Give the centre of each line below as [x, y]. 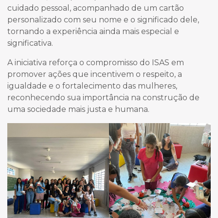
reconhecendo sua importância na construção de [103, 97]
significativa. [30, 43]
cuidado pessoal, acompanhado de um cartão [96, 8]
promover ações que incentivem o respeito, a [95, 74]
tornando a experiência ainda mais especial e [93, 31]
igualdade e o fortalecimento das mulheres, [92, 86]
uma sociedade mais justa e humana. [78, 109]
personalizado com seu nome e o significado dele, [103, 19]
